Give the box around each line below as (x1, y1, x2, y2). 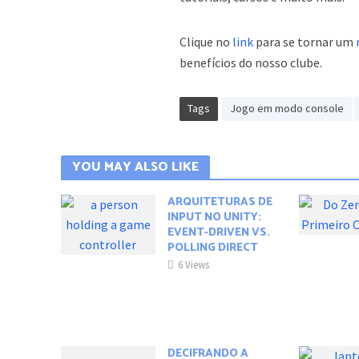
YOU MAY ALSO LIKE (71, 156, 199, 179)
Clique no (179, 34, 233, 50)
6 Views (178, 258, 210, 272)
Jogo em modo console (230, 101, 345, 116)
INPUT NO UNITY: (167, 208, 262, 228)
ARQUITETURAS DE (167, 193, 273, 212)
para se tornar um (253, 34, 354, 50)
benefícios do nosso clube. (179, 54, 323, 71)
